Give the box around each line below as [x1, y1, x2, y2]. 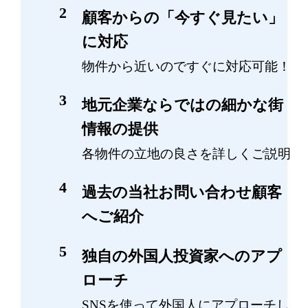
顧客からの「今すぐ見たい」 [82, 8, 284, 26]
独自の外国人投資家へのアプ [82, 247, 283, 265]
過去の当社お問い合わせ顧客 [82, 184, 283, 201]
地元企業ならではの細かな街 [82, 96, 284, 113]
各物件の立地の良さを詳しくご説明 [82, 146, 291, 161]
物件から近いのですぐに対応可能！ [82, 58, 291, 74]
